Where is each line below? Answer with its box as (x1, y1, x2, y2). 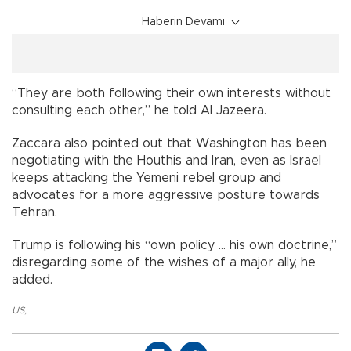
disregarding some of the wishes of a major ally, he (12, 255, 316, 269)
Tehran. (12, 205, 57, 219)
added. (12, 273, 52, 286)
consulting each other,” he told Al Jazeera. (12, 103, 266, 117)
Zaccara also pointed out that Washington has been (12, 136, 327, 150)
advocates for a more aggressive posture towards (12, 188, 320, 201)
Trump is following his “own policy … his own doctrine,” (12, 238, 337, 251)
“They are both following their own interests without (12, 86, 331, 100)
